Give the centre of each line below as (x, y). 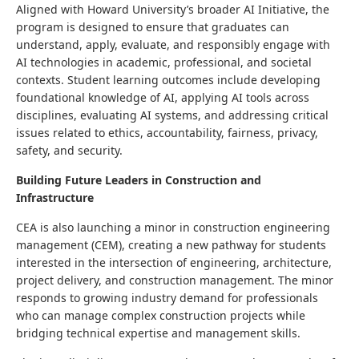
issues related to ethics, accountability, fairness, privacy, (167, 133)
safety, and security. (71, 150)
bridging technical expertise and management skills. (158, 333)
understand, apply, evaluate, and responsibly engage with (173, 44)
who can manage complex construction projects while (161, 315)
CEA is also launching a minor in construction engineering (173, 227)
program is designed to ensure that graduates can (153, 27)
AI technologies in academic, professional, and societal (164, 62)
